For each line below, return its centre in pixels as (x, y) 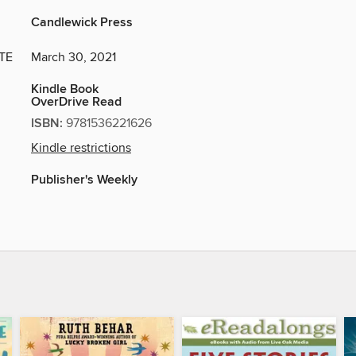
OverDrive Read (76, 103)
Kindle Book (65, 90)
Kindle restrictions (81, 148)
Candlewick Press (82, 23)
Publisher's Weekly (84, 180)
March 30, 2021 (74, 58)
